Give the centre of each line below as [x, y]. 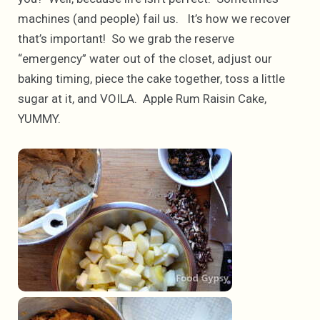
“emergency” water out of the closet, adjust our [145, 59]
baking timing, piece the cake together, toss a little [151, 79]
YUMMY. [39, 119]
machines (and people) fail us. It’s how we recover [154, 19]
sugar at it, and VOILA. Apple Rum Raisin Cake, [142, 99]
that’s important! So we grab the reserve [126, 39]
